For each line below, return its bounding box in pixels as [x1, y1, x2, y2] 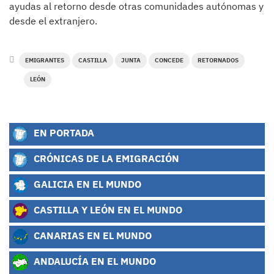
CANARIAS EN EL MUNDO [31, 229, 152, 242]
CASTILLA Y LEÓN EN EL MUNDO [31, 203, 182, 217]
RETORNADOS [198, 56, 239, 65]
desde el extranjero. [9, 15, 97, 28]
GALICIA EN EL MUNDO [31, 177, 141, 191]
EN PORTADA [31, 126, 94, 139]
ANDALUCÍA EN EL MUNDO [31, 254, 156, 268]
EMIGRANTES [25, 56, 64, 65]
